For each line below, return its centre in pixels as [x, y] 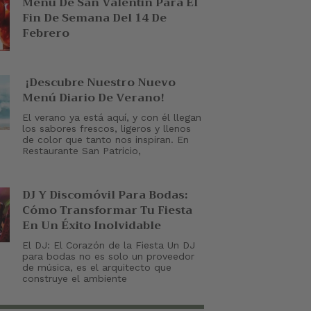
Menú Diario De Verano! [95, 98]
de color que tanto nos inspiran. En [106, 139]
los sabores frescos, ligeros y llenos [107, 128]
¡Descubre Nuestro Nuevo [99, 82]
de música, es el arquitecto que [97, 267]
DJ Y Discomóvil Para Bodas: [105, 195]
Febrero [46, 34]
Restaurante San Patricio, [82, 150]
